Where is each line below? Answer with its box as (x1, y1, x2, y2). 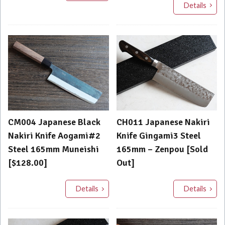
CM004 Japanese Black (8, 117, 100, 128)
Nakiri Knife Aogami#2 (8, 130, 100, 142)
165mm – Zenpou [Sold (116, 144, 208, 155)
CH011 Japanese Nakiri (116, 117, 210, 128)
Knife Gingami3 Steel (116, 130, 201, 142)
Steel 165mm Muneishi (8, 144, 99, 155)
